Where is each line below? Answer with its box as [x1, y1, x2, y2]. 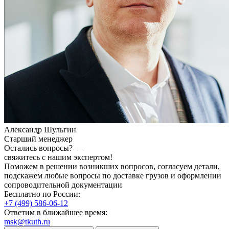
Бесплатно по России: [4, 190, 80, 199]
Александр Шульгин [4, 125, 76, 134]
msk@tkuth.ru [4, 217, 50, 226]
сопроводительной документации [4, 180, 122, 190]
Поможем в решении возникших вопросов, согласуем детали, [4, 162, 220, 171]
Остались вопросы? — [4, 144, 83, 153]
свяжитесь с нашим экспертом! [4, 153, 112, 162]
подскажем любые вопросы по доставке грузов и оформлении [4, 171, 221, 180]
